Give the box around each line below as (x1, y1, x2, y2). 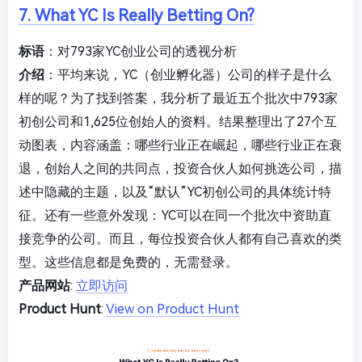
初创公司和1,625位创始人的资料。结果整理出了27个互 (19, 113, 337, 129)
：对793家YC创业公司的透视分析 (44, 43, 237, 59)
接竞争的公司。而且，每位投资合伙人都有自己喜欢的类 (19, 230, 342, 246)
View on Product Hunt (106, 301, 239, 317)
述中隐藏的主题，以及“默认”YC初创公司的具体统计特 (19, 183, 331, 200)
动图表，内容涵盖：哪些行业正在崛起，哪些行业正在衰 (19, 137, 342, 153)
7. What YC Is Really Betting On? (19, 5, 255, 25)
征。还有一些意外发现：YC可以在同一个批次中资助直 (19, 207, 331, 223)
